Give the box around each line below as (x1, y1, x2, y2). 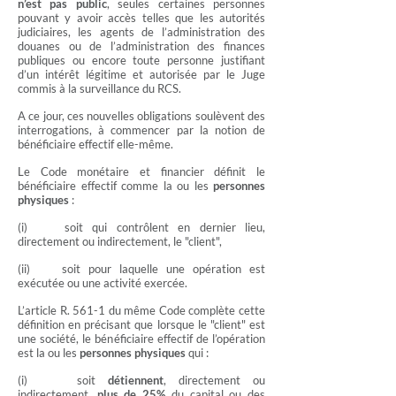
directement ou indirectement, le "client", (18, 234, 222, 248)
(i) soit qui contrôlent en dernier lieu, (18, 220, 265, 234)
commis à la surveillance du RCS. (18, 81, 181, 95)
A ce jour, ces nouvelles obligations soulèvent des (18, 109, 265, 123)
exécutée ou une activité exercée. (18, 276, 187, 290)
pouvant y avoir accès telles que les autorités (18, 11, 265, 25)
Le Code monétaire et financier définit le (18, 164, 265, 179)
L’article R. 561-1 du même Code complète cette (18, 303, 265, 317)
